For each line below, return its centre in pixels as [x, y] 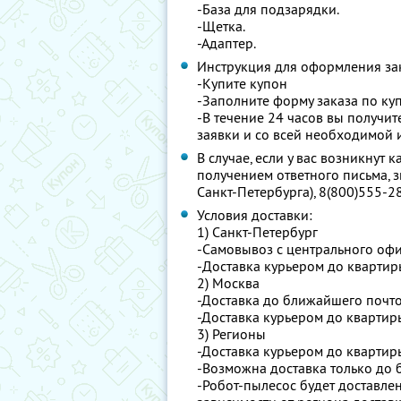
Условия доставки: [255, 215]
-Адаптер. [226, 43]
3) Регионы [231, 334]
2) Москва [228, 283]
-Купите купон [242, 83]
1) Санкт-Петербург [257, 232]
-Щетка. [221, 26]
